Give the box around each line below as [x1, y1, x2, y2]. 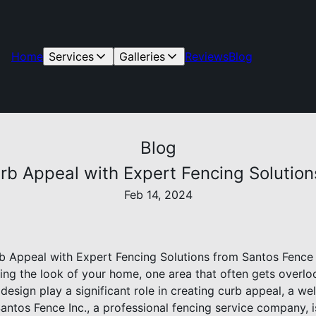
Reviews [184, 49, 229, 63]
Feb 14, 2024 [123, 188, 193, 202]
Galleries [119, 49, 165, 63]
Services [48, 49, 94, 63]
